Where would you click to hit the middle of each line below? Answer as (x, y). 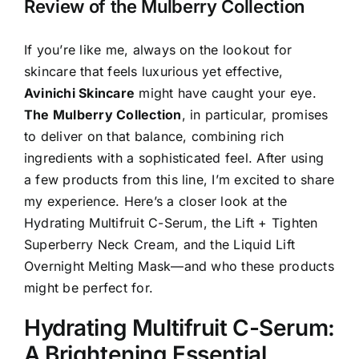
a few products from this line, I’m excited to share (179, 180)
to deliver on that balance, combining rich (154, 137)
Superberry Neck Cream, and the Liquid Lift (160, 245)
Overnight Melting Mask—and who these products (179, 266)
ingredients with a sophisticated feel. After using (174, 158)
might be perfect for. (89, 288)
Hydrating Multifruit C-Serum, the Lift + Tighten (171, 223)
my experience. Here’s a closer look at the (156, 202)
